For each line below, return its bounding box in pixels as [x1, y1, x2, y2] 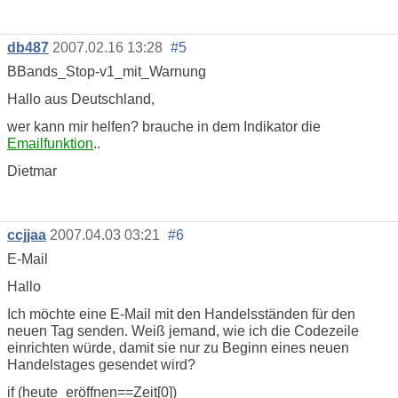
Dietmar [7, 163, 57, 179]
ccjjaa [7, 227, 46, 243]
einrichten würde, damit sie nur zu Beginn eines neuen [7, 339, 349, 355]
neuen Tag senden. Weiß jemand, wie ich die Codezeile [7, 322, 359, 338]
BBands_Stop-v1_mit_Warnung [7, 63, 206, 79]
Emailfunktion [7, 135, 93, 151]
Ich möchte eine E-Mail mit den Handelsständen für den [7, 306, 355, 322]
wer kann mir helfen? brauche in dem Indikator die [7, 118, 321, 134]
